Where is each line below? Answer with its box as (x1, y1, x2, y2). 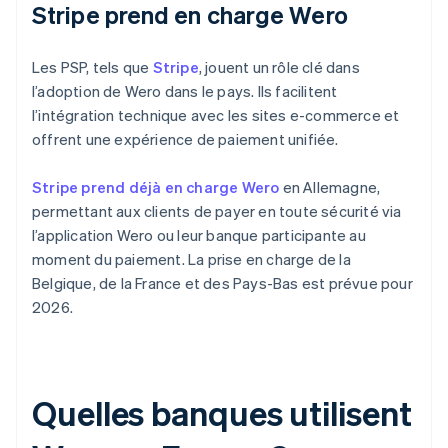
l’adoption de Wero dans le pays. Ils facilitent (32, 81, 338, 102)
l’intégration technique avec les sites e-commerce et (32, 105, 400, 126)
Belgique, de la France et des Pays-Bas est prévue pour (32, 273, 413, 294)
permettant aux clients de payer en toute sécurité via (32, 201, 402, 222)
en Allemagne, (279, 177, 381, 198)
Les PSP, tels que (32, 57, 153, 78)
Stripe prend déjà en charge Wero (32, 177, 280, 198)
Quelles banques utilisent (32, 391, 412, 435)
